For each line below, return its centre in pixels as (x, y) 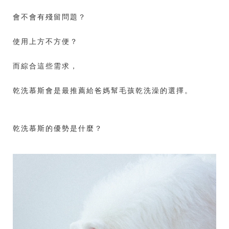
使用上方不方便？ (45, 41)
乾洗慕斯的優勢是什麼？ (58, 128)
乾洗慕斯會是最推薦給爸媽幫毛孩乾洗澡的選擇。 (103, 90)
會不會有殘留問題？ (50, 17)
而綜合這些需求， (45, 66)
